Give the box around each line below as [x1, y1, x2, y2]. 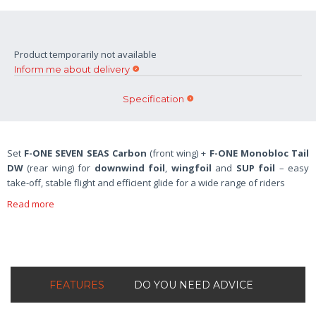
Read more [7, 197, 54, 210]
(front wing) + [146, 146, 209, 159]
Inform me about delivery [14, 63, 130, 75]
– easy [275, 161, 310, 174]
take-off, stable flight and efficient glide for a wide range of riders [7, 176, 289, 189]
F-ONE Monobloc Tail [209, 146, 310, 159]
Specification [122, 92, 184, 104]
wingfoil [171, 161, 212, 174]
